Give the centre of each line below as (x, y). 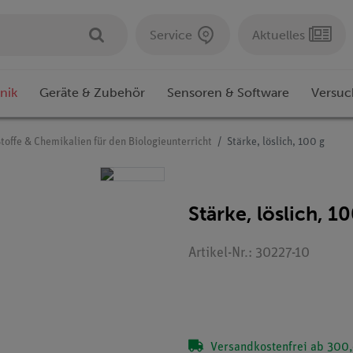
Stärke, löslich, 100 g (276, 143)
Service (171, 35)
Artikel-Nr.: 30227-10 (249, 254)
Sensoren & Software (228, 93)
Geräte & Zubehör (92, 93)
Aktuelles (279, 35)
